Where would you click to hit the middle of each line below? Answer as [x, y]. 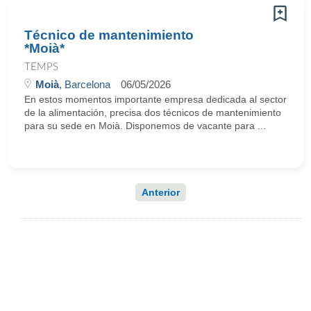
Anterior [161, 192]
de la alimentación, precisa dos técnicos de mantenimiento [153, 112]
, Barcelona [85, 84]
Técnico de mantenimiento [109, 35]
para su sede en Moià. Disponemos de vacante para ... [145, 126]
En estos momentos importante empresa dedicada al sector [155, 99]
